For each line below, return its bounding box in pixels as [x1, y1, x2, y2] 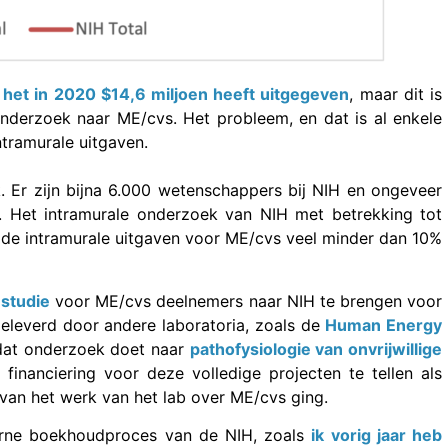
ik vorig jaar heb [311, 425, 443, 446]
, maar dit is [349, 84, 443, 105]
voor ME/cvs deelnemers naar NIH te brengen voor [50, 290, 443, 311]
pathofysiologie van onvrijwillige [189, 338, 443, 359]
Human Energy [325, 314, 442, 335]
